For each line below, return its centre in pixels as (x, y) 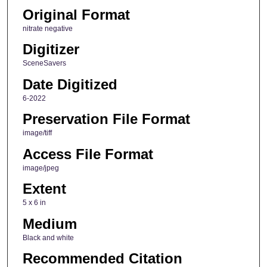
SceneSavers (44, 63)
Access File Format (88, 154)
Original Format (76, 15)
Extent (44, 189)
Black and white (48, 237)
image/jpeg (41, 168)
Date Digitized (70, 84)
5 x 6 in (34, 203)
